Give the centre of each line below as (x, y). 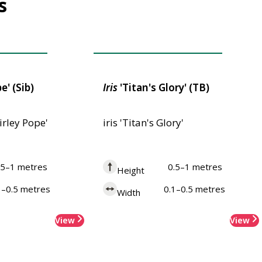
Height (131, 170)
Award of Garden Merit (151, 44)
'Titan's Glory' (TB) (163, 88)
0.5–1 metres (195, 167)
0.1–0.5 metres (194, 189)
